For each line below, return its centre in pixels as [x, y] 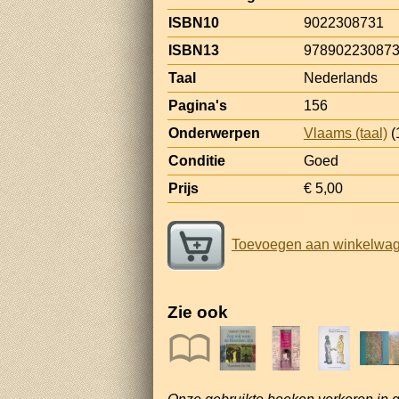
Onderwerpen [214, 133]
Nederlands [341, 77]
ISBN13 [194, 50]
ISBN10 [194, 22]
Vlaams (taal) [346, 133]
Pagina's [198, 105]
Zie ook [198, 312]
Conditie [197, 160]
